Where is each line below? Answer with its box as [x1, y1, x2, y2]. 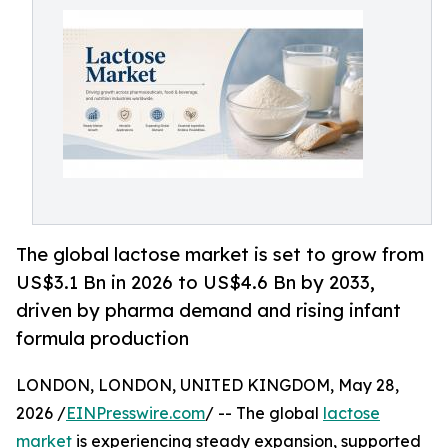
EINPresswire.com [66, 403, 205, 424]
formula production [16, 327, 189, 350]
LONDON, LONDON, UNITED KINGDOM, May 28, [16, 375, 399, 396]
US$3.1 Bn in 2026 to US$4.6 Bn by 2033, [16, 271, 375, 294]
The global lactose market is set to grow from [16, 243, 424, 266]
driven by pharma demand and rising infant [16, 299, 401, 322]
